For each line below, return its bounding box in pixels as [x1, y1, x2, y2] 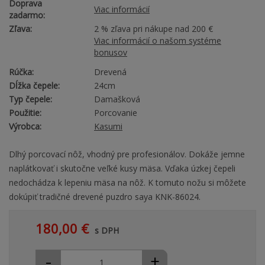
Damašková [94, 93, 140, 105]
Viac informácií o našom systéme [94, 35, 221, 47]
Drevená [94, 66, 127, 78]
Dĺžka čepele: [9, 80, 60, 92]
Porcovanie [94, 107, 137, 119]
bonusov [94, 47, 127, 59]
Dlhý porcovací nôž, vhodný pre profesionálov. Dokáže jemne [9, 148, 245, 160]
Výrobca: [9, 121, 41, 132]
